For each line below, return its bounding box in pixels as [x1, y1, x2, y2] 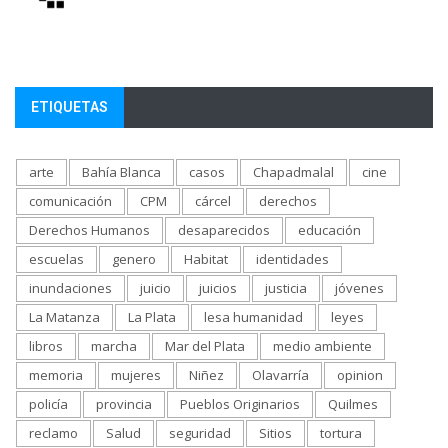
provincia [96, 395, 152, 414]
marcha [91, 337, 137, 356]
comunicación [29, 192, 112, 211]
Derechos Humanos [29, 221, 150, 240]
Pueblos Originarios [180, 395, 300, 414]
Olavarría [252, 366, 309, 385]
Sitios [259, 424, 292, 443]
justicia [265, 279, 307, 298]
